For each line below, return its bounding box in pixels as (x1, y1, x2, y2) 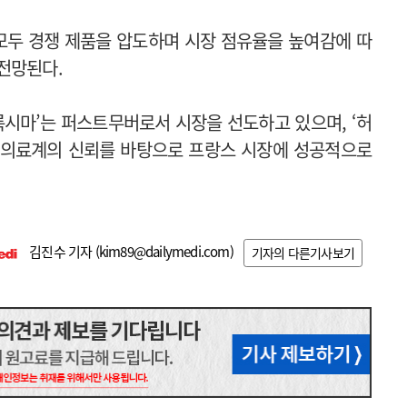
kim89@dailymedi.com (98, 241, 230, 262)
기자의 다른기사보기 (252, 243, 354, 263)
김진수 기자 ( (25, 241, 99, 262)
